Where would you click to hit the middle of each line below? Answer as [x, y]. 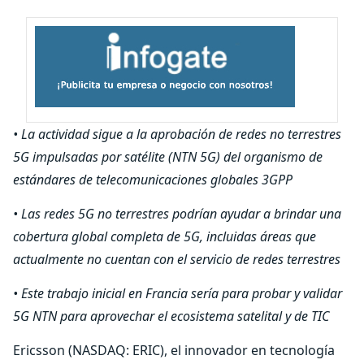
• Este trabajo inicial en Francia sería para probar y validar [178, 293]
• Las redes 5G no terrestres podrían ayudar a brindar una [177, 214]
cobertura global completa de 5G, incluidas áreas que [165, 236]
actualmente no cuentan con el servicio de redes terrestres [177, 259]
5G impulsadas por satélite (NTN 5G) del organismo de [168, 157]
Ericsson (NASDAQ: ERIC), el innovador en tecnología [174, 350]
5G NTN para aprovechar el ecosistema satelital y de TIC [171, 316]
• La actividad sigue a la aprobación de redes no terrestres [177, 134]
